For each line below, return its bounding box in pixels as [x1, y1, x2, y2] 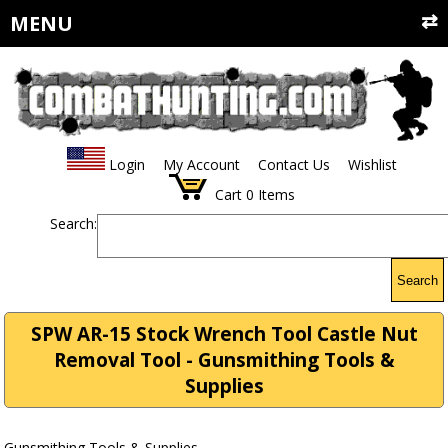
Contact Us [257, 155, 330, 175]
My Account [162, 155, 240, 175]
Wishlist [347, 155, 397, 175]
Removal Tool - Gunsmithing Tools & [53, 347, 395, 374]
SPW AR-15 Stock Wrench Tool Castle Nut [30, 321, 418, 348]
